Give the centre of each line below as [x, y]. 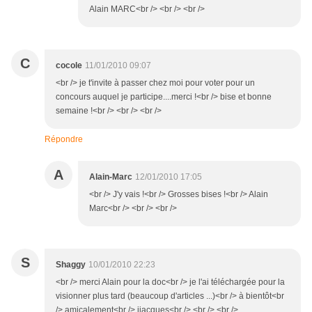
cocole [69, 66]
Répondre [64, 140]
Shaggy [71, 265]
